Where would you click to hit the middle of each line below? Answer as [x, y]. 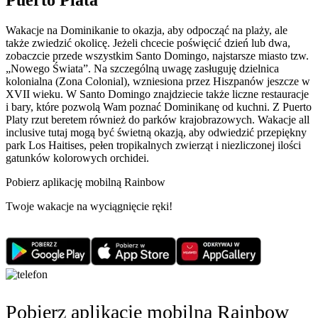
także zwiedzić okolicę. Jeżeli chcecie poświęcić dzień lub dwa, [148, 43]
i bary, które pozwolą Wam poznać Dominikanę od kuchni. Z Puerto [159, 106]
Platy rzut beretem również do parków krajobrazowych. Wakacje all [158, 119]
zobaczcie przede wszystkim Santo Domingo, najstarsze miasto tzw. [157, 55]
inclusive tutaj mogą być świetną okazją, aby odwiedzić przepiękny [156, 132]
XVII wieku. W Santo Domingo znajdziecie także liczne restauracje [157, 94]
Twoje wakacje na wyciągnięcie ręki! [89, 206]
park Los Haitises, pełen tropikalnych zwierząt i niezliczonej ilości [153, 145]
